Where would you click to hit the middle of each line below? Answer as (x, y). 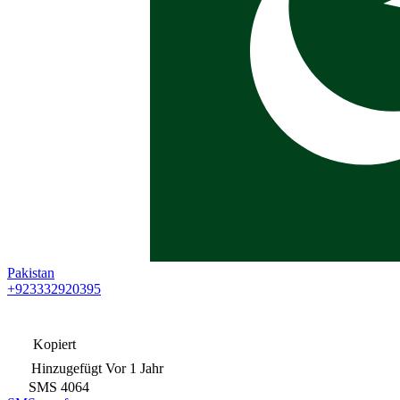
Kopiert (53, 344)
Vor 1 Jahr (134, 368)
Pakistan (31, 272)
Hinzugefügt (67, 368)
